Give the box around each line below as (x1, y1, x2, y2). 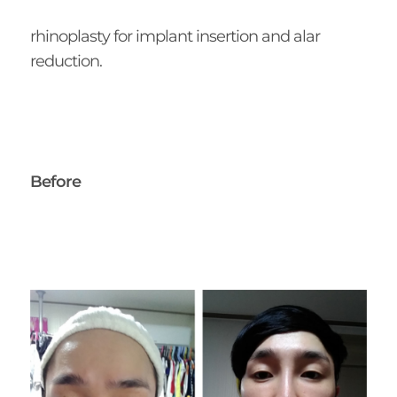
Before (29, 171, 81, 191)
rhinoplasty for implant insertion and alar (29, 26, 320, 46)
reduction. (29, 51, 102, 71)
